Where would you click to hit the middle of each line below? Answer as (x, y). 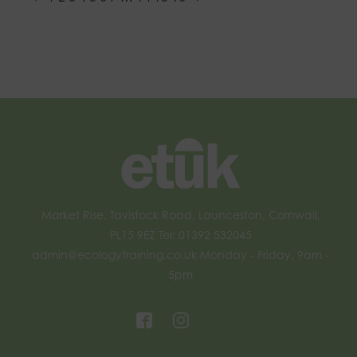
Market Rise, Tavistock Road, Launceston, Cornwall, (180, 214)
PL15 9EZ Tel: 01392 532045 (180, 234)
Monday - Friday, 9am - (263, 254)
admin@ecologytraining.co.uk (114, 254)
